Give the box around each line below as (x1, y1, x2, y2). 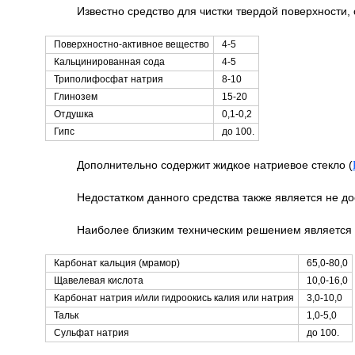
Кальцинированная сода (53, 56, 165, 67)
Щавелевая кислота (53, 275, 143, 286)
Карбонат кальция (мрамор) (53, 258, 180, 269)
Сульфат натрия (53, 327, 129, 338)
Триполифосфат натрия (53, 74, 163, 85)
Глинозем (53, 91, 97, 102)
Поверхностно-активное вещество (53, 39, 209, 50)
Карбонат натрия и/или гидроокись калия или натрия (53, 292, 294, 303)
